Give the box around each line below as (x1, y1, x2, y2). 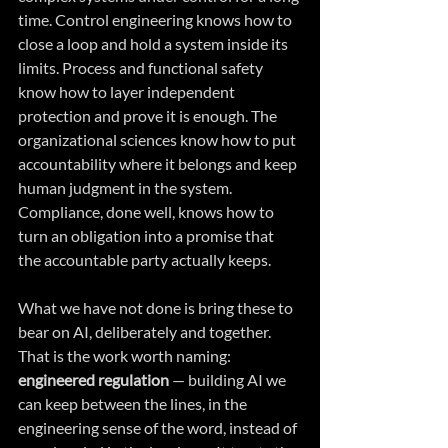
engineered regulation (18, 370, 172, 390)
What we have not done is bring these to (18, 298, 296, 318)
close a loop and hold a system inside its (18, 34, 291, 54)
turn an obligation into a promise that (18, 226, 277, 246)
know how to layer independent (18, 82, 238, 102)
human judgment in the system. (18, 178, 235, 198)
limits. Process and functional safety (18, 58, 266, 78)
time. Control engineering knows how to (18, 10, 295, 30)
